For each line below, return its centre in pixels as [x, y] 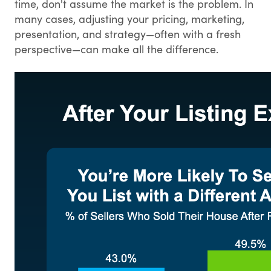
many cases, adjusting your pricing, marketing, [129, 19]
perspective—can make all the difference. [116, 49]
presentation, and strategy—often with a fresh [128, 34]
